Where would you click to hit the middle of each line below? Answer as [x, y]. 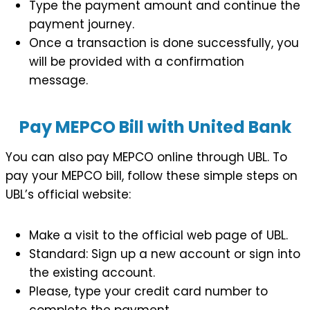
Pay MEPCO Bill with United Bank [155, 127]
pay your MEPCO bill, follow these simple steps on [152, 175]
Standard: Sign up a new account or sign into [165, 254]
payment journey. [82, 24]
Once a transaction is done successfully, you [164, 43]
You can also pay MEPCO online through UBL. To [146, 157]
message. [58, 80]
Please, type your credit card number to [148, 291]
